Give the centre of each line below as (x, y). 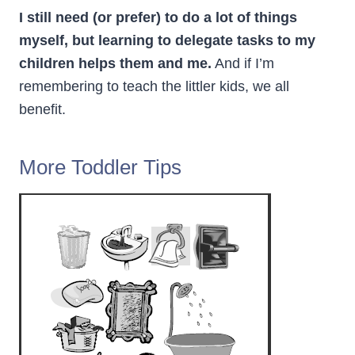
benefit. (42, 110)
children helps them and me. (115, 64)
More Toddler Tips (100, 168)
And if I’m (243, 64)
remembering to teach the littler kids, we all (154, 87)
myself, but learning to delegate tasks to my (167, 41)
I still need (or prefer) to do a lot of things (158, 18)
